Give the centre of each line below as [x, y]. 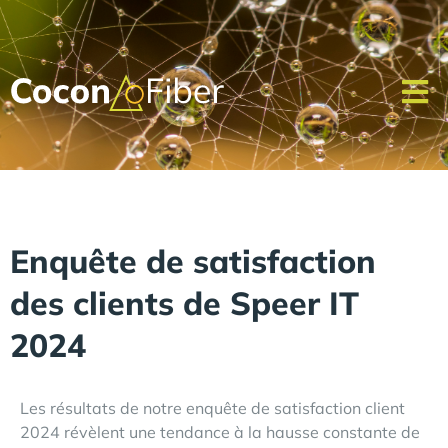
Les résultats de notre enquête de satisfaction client [212, 408]
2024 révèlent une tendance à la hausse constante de [220, 432]
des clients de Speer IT [184, 303]
